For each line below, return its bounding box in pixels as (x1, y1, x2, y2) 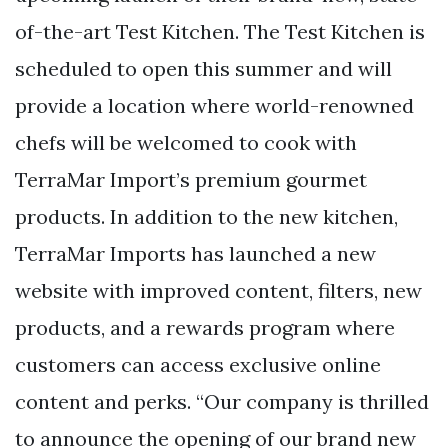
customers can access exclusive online (15, 352, 381, 377)
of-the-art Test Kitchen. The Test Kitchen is (15, 19, 425, 44)
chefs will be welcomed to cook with (15, 130, 357, 155)
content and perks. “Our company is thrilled (15, 389, 429, 414)
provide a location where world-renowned (15, 93, 414, 118)
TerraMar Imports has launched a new (15, 241, 376, 266)
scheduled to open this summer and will (15, 56, 392, 81)
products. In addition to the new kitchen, (15, 204, 398, 229)
